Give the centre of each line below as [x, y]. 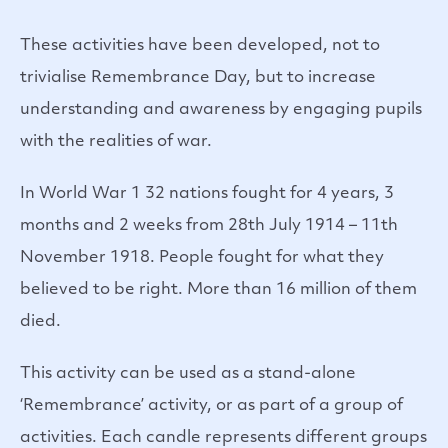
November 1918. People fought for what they [202, 257]
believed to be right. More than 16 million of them [218, 289]
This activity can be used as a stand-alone [188, 373]
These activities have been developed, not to [200, 45]
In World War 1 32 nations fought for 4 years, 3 [207, 193]
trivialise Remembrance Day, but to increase [198, 77]
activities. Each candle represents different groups [223, 437]
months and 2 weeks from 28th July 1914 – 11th [209, 225]
